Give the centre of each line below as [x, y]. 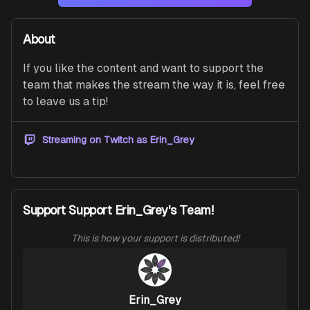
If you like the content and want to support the [143, 69]
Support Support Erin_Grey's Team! [118, 210]
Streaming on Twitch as [96, 140]
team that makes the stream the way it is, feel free [154, 85]
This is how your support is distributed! [155, 238]
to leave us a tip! [65, 102]
